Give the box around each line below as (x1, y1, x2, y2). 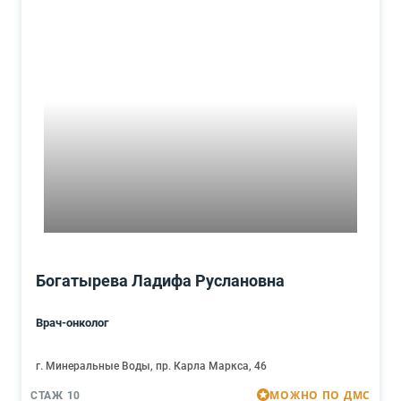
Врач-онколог (36, 316, 108, 329)
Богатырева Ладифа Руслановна (36, 271, 285, 290)
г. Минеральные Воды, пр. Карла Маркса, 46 (36, 360, 267, 372)
